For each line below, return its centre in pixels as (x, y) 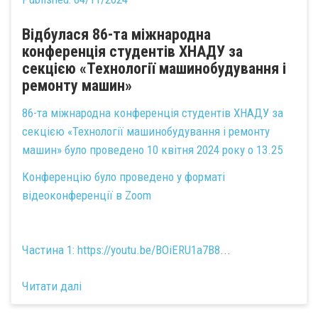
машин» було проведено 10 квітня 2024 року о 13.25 (152, 149)
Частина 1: (50, 250)
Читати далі (52, 286)
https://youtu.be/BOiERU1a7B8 (149, 250)
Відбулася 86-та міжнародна (116, 34)
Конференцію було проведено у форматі (124, 177)
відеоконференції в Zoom (87, 195)
